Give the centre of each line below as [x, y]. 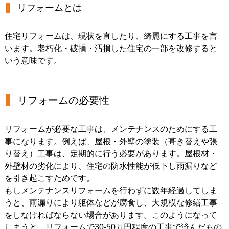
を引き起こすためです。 [49, 178]
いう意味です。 [33, 61]
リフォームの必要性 [63, 100]
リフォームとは [49, 8]
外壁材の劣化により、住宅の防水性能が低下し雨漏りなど [111, 166]
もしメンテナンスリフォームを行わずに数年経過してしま [111, 191]
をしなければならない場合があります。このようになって [111, 215]
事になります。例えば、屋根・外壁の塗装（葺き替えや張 [111, 142]
